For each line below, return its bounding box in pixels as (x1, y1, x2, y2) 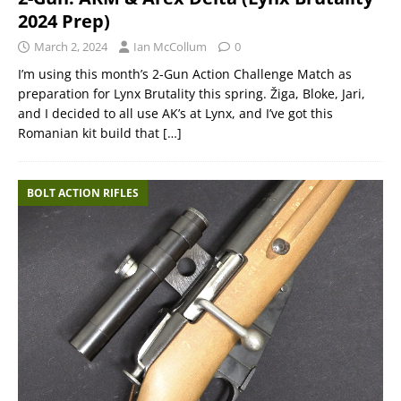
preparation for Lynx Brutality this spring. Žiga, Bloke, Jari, (18, 84, 365, 102)
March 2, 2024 (34, 38, 107, 55)
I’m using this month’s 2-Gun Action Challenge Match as (18, 64, 352, 82)
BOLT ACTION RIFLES (27, 184, 139, 200)
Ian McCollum (133, 38, 207, 55)
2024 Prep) (18, 8, 110, 33)
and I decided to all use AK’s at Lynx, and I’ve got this (18, 104, 333, 122)
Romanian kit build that (18, 124, 163, 141)
